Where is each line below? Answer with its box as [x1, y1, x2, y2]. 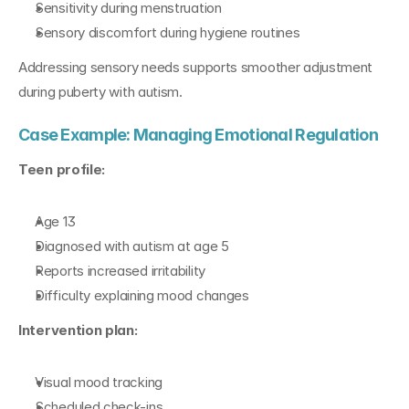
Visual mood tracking [35, 373, 163, 391]
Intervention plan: [18, 321, 138, 339]
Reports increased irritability [35, 262, 205, 279]
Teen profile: [18, 161, 106, 178]
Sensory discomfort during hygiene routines [35, 24, 300, 41]
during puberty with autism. [18, 83, 183, 100]
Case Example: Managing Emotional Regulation [18, 125, 379, 144]
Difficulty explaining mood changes [35, 287, 249, 304]
